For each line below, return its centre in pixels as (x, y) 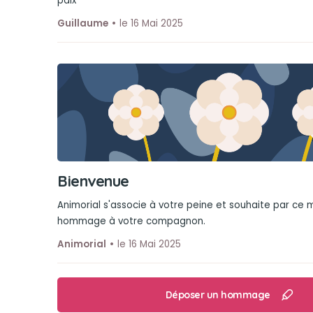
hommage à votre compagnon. (131, 221)
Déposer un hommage (218, 294)
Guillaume (83, 23)
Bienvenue (93, 181)
